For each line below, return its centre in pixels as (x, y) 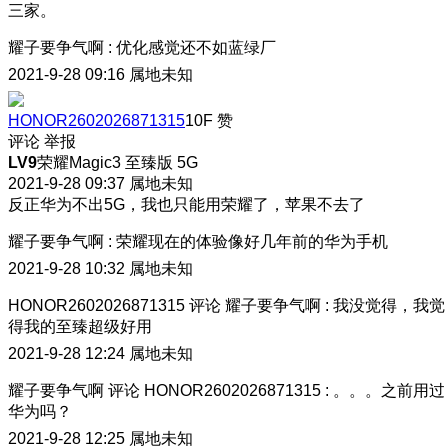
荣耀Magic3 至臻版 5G (117, 162)
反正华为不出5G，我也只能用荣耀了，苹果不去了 (186, 204)
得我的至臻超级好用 (80, 326)
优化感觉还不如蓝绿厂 (196, 47)
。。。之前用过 (389, 390)
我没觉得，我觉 (389, 305)
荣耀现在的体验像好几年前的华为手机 (252, 241)
